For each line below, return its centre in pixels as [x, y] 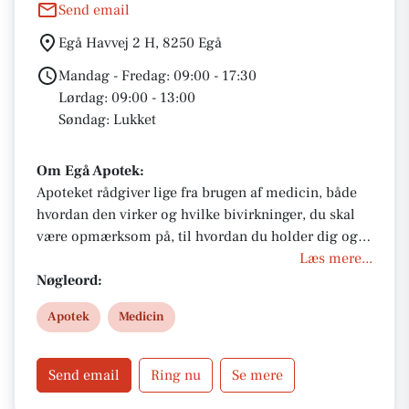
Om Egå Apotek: [90, 171]
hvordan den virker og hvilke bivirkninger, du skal [196, 215]
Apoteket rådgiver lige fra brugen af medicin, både [197, 193]
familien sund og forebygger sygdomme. [166, 258]
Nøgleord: [69, 280]
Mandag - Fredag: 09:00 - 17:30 [157, 76]
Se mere [257, 375]
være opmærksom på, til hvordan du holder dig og [197, 236]
